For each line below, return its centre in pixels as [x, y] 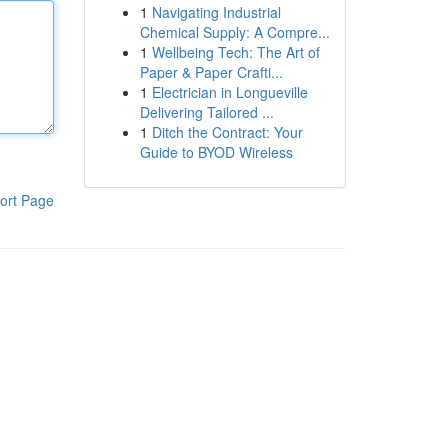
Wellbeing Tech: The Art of [235, 52]
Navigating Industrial [216, 12]
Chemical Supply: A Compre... [234, 32]
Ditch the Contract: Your [227, 132]
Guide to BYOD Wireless [216, 152]
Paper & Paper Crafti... [211, 72]
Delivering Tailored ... [206, 112]
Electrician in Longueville [229, 92]
